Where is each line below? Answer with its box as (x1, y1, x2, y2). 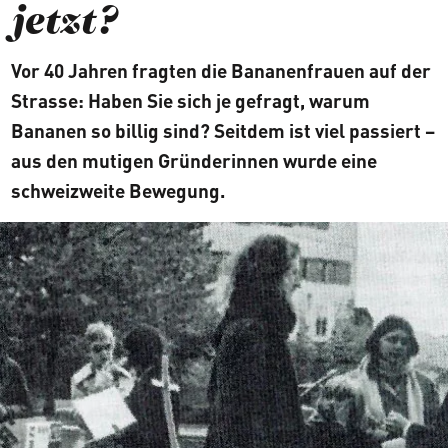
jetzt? (10, 4, 118, 45)
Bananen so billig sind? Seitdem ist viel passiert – (10, 119, 435, 143)
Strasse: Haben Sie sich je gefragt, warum (10, 89, 370, 113)
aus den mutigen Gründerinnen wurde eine (10, 149, 377, 173)
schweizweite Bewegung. (10, 179, 225, 203)
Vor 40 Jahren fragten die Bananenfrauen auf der (10, 59, 431, 83)
